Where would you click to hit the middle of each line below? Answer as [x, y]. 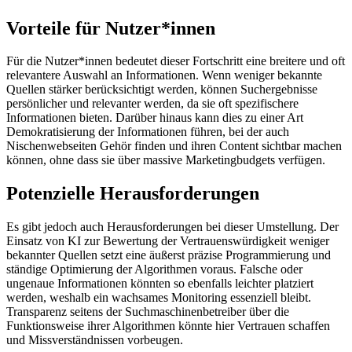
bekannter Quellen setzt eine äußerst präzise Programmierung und [169, 255]
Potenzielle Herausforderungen [133, 194]
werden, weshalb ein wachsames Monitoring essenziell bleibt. [159, 298]
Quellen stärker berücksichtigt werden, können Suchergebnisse [162, 90]
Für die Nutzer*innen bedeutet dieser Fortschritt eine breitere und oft [176, 61]
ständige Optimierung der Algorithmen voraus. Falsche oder [154, 269]
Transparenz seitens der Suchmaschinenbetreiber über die [148, 312]
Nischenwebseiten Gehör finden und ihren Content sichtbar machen [174, 146]
